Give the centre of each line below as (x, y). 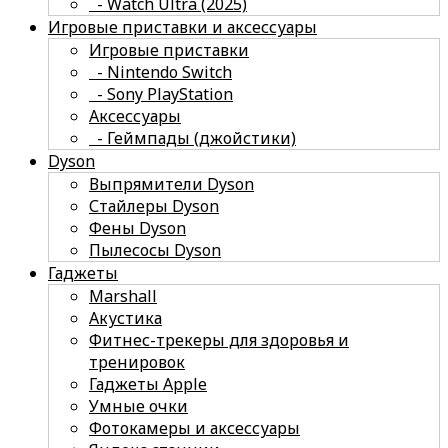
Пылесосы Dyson (155, 250)
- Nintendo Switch (160, 72)
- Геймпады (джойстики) (192, 138)
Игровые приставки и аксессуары (182, 27)
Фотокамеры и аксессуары (194, 428)
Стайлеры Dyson (154, 206)
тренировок (137, 362)
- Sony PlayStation (161, 94)
